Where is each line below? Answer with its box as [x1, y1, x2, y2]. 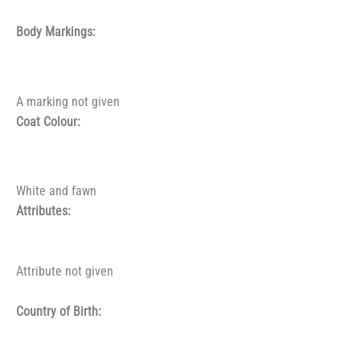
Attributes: [16, 204, 71, 219]
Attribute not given [16, 264, 113, 280]
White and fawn [16, 184, 96, 199]
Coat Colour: [16, 114, 80, 129]
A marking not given [16, 94, 120, 109]
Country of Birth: [16, 305, 101, 320]
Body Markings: [16, 25, 96, 40]
